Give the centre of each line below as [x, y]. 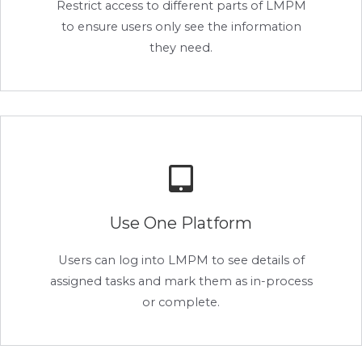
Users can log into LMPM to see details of [181, 261]
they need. [181, 48]
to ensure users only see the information [181, 27]
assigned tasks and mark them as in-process [181, 282]
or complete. [181, 303]
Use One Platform [181, 223]
